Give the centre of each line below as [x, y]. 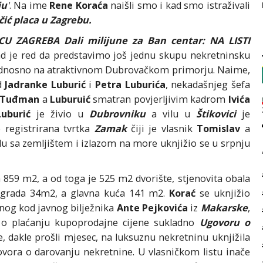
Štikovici [216, 114]
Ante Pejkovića [152, 208]
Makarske [224, 208]
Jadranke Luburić [47, 85]
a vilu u [171, 114]
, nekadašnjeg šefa [208, 85]
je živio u [60, 114]
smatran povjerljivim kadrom [158, 100]
